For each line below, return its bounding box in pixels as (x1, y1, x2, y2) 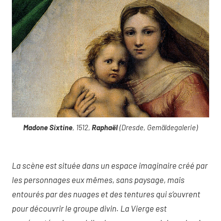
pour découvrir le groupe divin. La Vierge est (12, 203, 167, 213)
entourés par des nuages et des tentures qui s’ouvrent (12, 188, 200, 199)
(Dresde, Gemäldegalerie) (118, 123, 198, 132)
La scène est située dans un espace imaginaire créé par (12, 160, 208, 170)
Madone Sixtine (23, 123, 73, 132)
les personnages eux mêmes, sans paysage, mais (12, 174, 184, 184)
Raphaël (92, 123, 118, 132)
